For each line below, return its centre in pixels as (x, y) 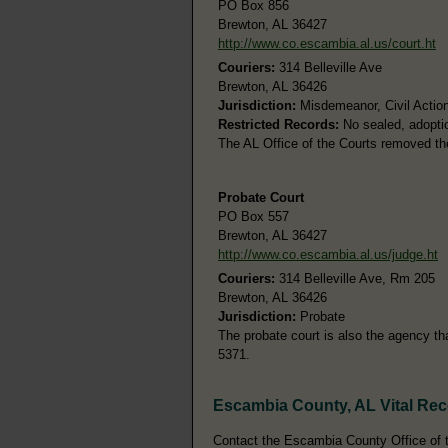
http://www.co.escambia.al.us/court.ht (327, 43)
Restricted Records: (278, 124)
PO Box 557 (253, 216)
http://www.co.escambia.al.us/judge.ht (328, 254)
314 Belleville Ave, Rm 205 (355, 278)
